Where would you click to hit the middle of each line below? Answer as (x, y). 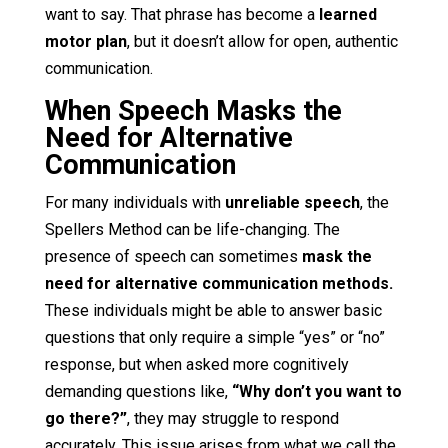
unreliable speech (292, 202)
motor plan (85, 41)
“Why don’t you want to (314, 391)
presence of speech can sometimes (173, 256)
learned (347, 14)
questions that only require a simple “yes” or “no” (214, 337)
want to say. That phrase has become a (181, 14)
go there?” (85, 418)
